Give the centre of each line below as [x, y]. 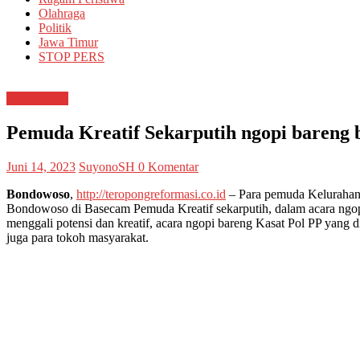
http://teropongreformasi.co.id [151, 194]
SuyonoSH [108, 167]
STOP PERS [72, 57]
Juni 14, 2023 [41, 167]
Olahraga [62, 14]
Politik [55, 28]
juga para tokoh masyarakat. [78, 238]
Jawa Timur [68, 43]
